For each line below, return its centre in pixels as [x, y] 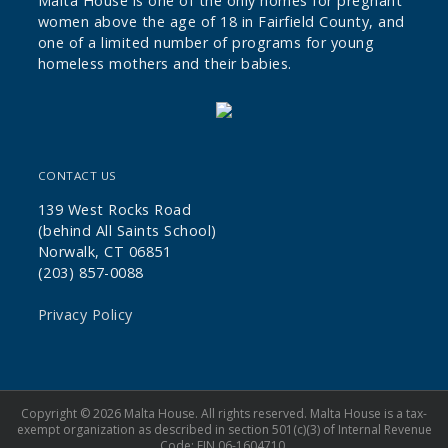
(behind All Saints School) [127, 230]
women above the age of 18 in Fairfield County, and [221, 21]
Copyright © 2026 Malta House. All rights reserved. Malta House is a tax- [224, 413]
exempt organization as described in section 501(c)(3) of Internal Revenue [224, 429]
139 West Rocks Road [114, 209]
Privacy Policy [85, 314]
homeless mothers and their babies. [164, 63]
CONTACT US [77, 175]
